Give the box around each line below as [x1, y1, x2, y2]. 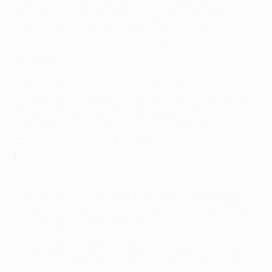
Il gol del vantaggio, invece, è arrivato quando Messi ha [15, 186, 253, 200]
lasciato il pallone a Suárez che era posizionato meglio [15, 201, 252, 215]
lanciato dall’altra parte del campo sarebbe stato [15, 7, 227, 21]
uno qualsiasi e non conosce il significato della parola [15, 36, 249, 50]
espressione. [15, 162, 71, 176]
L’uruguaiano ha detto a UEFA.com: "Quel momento [15, 240, 240, 254]
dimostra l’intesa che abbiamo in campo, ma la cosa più [15, 254, 257, 268]
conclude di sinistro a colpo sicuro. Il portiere [15, 118, 211, 132]
